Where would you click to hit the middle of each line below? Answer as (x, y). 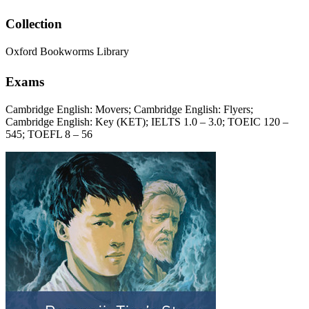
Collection (34, 24)
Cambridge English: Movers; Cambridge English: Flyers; (129, 109)
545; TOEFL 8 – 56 (49, 134)
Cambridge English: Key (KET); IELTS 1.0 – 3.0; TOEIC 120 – (147, 121)
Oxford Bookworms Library (67, 52)
